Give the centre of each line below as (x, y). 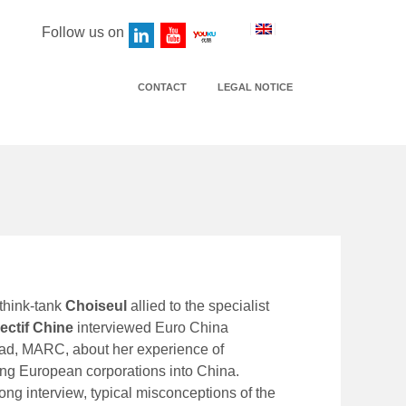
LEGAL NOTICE (255, 87)
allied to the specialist (198, 306)
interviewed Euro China (151, 328)
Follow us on (83, 32)
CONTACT (162, 87)
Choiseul (96, 306)
